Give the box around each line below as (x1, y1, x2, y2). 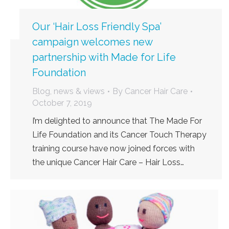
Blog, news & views (32, 86, 105, 97)
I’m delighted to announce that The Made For (32, 116, 202, 126)
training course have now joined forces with (32, 144, 195, 154)
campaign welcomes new (32, 36, 152, 49)
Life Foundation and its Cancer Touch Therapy (32, 130, 207, 140)
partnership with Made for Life (32, 51, 176, 64)
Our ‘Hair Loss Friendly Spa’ (32, 20, 162, 33)
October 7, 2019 (32, 98, 92, 108)
